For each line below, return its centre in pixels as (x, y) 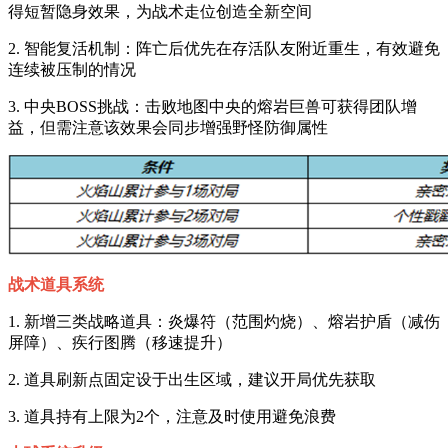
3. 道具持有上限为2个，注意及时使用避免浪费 (172, 416)
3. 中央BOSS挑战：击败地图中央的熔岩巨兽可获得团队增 (212, 106)
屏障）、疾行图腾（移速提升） (120, 342)
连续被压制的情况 (72, 69)
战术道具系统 (56, 284)
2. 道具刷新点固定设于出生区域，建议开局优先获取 (192, 379)
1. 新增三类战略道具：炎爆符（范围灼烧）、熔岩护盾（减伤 (224, 321)
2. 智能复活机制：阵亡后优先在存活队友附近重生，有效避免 (224, 48)
